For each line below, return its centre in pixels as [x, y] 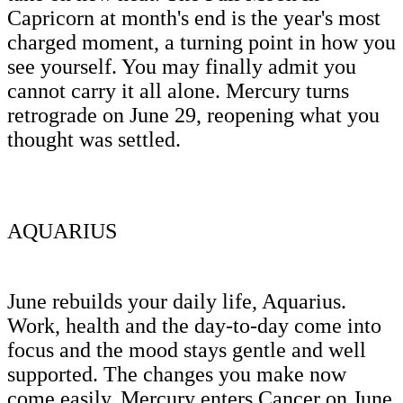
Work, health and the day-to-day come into [194, 325]
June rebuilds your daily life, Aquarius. [177, 301]
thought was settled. [94, 139]
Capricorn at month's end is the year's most [194, 18]
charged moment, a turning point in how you [201, 42]
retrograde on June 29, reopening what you [193, 115]
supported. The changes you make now [177, 374]
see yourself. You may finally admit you [182, 66]
